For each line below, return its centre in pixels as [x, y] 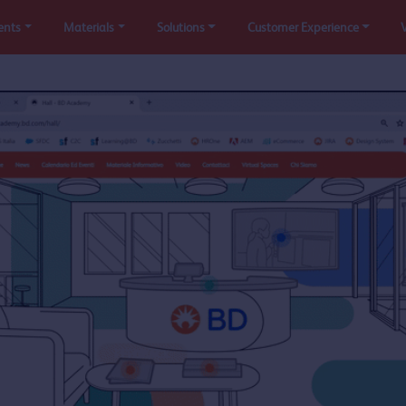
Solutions [180, 27]
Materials [89, 27]
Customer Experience [303, 27]
